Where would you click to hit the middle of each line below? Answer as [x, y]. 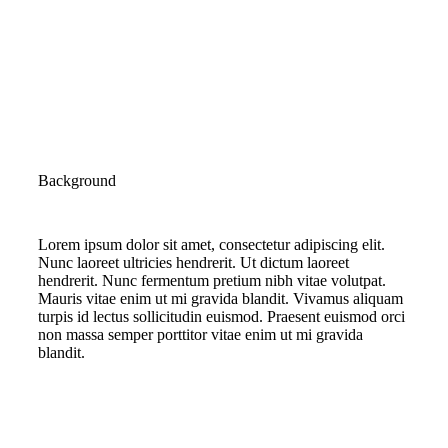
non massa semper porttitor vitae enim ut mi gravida [200, 334]
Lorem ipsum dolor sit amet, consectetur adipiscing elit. [211, 244]
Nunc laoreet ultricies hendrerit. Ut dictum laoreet [193, 262]
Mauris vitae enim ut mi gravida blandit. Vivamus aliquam [220, 298]
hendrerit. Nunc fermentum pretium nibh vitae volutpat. [212, 280]
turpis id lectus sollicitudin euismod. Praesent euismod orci [221, 316]
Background [77, 180]
